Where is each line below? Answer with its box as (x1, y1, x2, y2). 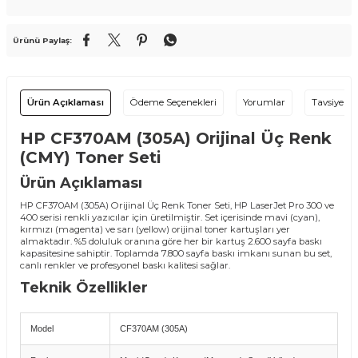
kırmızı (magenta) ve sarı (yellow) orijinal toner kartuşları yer (20, 223, 290, 235)
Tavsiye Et (312, 96, 355, 108)
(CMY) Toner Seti (20, 147, 161, 167)
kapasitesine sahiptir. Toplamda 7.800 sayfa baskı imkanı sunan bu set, (20, 247, 332, 259)
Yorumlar (243, 96, 285, 108)
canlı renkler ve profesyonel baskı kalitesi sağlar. (20, 259, 230, 271)
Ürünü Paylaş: (13, 35, 72, 45)
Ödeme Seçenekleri (130, 96, 217, 108)
